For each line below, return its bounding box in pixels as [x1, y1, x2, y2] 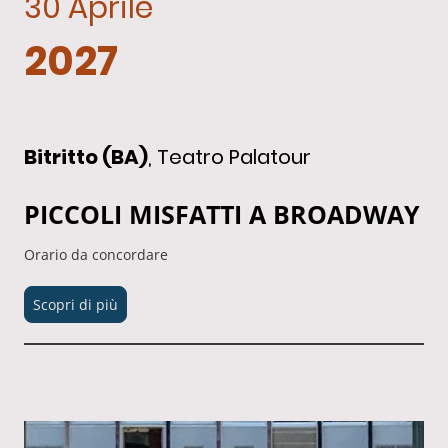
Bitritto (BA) [24, 143, 148, 172]
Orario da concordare [24, 244, 168, 264]
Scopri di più [33, 294, 118, 314]
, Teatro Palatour [148, 143, 311, 172]
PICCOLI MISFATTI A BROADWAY [24, 197, 420, 232]
